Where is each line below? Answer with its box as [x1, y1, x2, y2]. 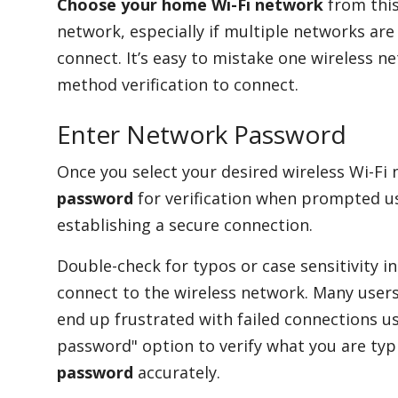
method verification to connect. [57, 74, 298, 96]
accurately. [133, 362, 220, 384]
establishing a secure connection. [57, 214, 313, 236]
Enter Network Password [57, 117, 346, 152]
